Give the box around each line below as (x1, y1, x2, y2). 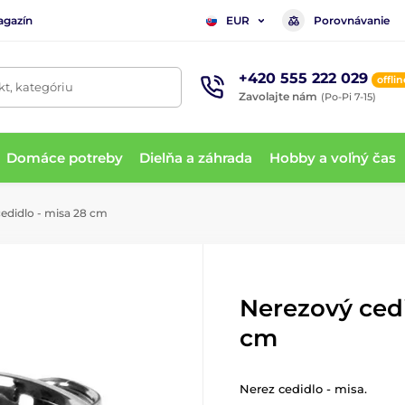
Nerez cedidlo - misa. (240, 381, 367, 396)
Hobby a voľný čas (268, 148, 396, 166)
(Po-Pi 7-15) (321, 89, 376, 103)
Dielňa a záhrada (139, 148, 253, 166)
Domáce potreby (6, 148, 124, 166)
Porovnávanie (314, 13, 390, 27)
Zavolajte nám (239, 89, 317, 103)
